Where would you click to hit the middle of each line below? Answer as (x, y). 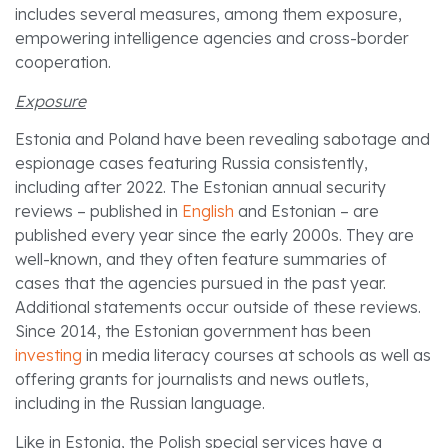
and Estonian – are (306, 211)
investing (48, 355)
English (208, 211)
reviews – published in (98, 211)
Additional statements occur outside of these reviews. (218, 307)
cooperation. (63, 62)
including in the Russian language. (140, 403)
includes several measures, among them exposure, (208, 14)
